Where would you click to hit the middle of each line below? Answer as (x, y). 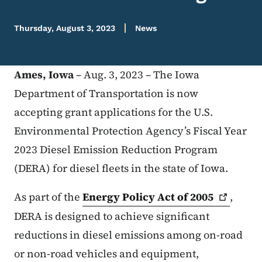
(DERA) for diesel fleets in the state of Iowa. (123, 168)
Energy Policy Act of (136, 197)
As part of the (48, 197)
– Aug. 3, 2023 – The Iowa (137, 75)
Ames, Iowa (44, 75)
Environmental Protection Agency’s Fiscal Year (130, 131)
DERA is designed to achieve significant (112, 216)
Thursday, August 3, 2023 (65, 28)
